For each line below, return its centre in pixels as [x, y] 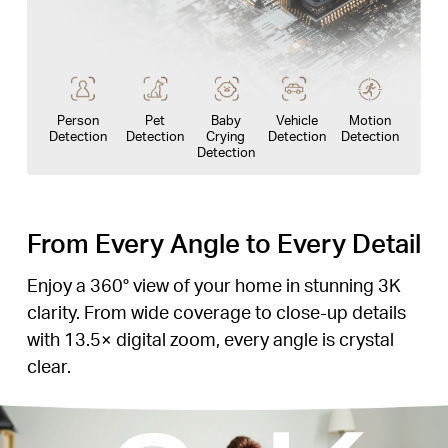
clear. [48, 365]
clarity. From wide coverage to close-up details [216, 311]
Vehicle [296, 119]
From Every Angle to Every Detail [223, 243]
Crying [226, 135]
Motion [369, 119]
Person [78, 119]
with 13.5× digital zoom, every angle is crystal [210, 338]
